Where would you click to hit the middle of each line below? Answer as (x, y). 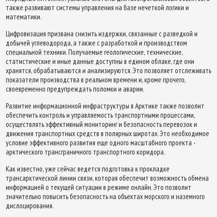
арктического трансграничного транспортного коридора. (85, 152)
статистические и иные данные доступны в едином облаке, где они (100, 61)
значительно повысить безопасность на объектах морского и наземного (105, 196)
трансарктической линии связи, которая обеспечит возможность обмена (107, 178)
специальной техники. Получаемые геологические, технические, (94, 52)
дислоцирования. (30, 205)
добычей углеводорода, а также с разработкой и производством (96, 43)
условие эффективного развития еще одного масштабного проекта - (101, 142)
